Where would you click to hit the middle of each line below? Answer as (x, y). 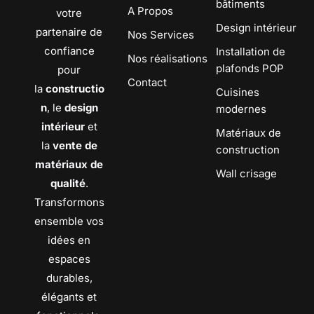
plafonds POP (250, 69)
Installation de (250, 52)
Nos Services (161, 35)
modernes (241, 109)
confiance (69, 51)
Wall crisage (246, 174)
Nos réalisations (168, 59)
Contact (148, 83)
